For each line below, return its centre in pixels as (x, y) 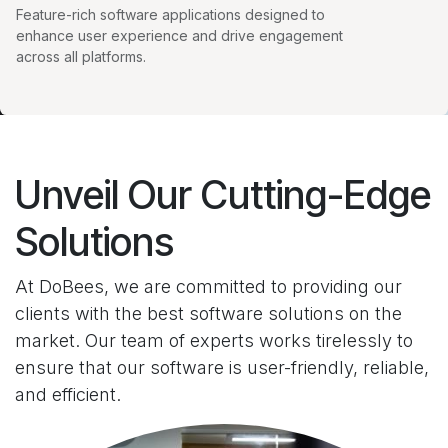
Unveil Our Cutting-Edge (223, 195)
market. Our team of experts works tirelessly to (214, 341)
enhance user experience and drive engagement (179, 36)
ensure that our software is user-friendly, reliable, (222, 368)
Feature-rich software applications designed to (170, 15)
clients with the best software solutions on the (208, 314)
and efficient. (68, 395)
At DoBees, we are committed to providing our (208, 287)
